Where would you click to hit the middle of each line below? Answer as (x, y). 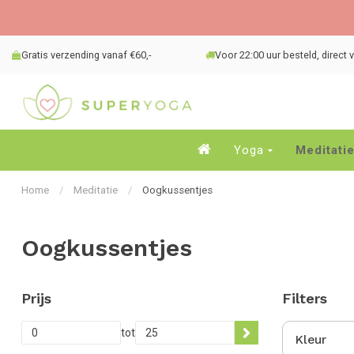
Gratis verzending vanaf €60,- (86, 55)
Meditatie (96, 190)
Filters (305, 298)
